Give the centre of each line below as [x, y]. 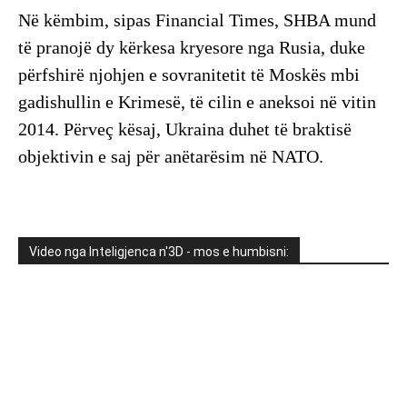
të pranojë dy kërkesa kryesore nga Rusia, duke [192, 48]
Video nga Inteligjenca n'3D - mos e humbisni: [159, 252]
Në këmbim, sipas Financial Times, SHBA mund [197, 20]
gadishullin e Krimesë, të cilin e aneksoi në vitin [197, 102]
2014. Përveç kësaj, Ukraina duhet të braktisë [185, 129]
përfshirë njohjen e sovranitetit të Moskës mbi [189, 75]
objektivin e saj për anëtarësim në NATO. [171, 157]
